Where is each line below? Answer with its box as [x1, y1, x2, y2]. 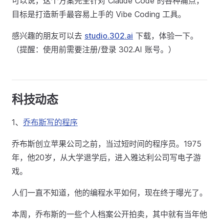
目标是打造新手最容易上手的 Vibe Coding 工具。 [12, 9, 186, 19]
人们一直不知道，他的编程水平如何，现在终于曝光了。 [12, 188, 207, 197]
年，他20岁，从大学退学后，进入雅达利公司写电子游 [12, 153, 201, 162]
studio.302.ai [85, 31, 133, 41]
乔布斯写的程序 [23, 117, 78, 127]
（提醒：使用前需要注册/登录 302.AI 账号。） [12, 44, 176, 54]
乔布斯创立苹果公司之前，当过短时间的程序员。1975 [12, 139, 201, 149]
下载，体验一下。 [133, 31, 198, 41]
